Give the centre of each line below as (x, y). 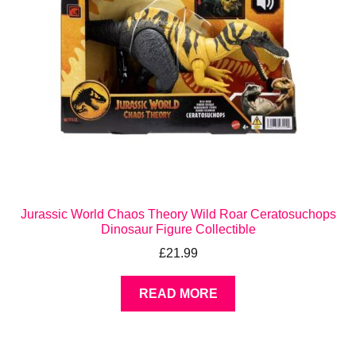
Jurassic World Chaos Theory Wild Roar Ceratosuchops (178, 214)
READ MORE (178, 294)
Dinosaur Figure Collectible (178, 229)
